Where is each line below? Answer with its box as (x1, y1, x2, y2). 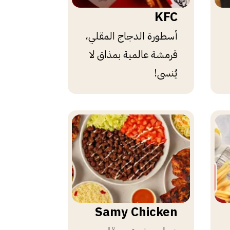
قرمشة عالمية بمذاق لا (89, 46, 178, 62)
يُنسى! (154, 65, 178, 81)
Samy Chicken (95, 203, 178, 221)
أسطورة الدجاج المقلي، (86, 28, 178, 44)
